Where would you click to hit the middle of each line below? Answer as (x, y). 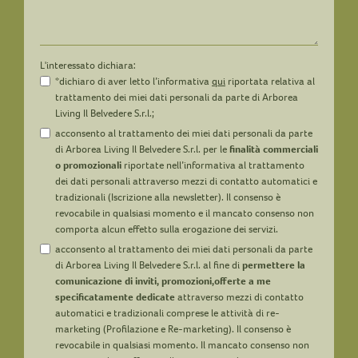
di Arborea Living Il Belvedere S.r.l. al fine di (149, 265)
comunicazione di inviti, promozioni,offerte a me (163, 280)
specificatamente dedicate (115, 296)
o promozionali (88, 165)
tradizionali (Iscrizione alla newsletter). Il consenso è (168, 197)
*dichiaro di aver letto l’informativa (133, 81)
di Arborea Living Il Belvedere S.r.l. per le (142, 149)
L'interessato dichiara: (88, 65)
